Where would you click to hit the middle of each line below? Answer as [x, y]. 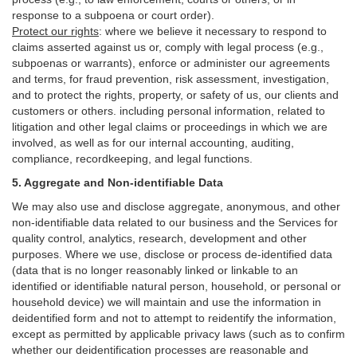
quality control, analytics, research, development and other [159, 238]
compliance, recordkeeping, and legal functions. [132, 159]
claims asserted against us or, [88, 47]
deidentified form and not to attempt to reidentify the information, [174, 318]
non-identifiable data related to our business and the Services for [175, 222]
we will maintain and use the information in [214, 302]
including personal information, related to [222, 111]
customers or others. [66, 111]
